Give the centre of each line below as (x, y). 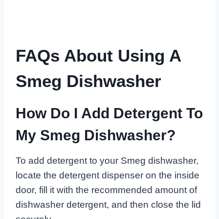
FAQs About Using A (98, 55)
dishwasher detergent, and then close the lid (108, 205)
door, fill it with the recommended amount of (106, 190)
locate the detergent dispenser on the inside (108, 175)
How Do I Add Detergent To (109, 113)
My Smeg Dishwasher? (96, 135)
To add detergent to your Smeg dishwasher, (107, 161)
